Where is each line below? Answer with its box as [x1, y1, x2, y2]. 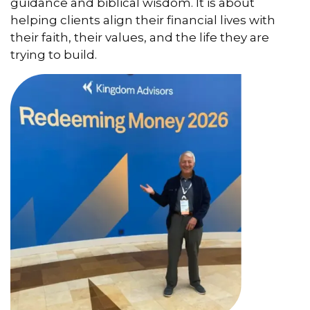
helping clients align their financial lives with [10, 13, 275, 28]
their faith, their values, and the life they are [10, 30, 269, 45]
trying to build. [10, 48, 97, 62]
